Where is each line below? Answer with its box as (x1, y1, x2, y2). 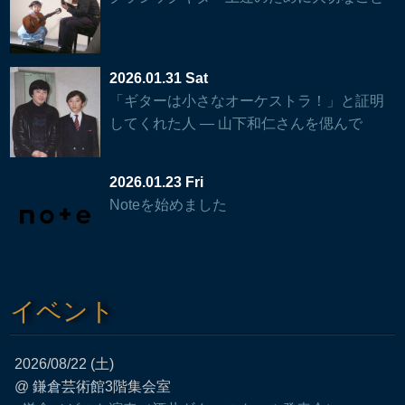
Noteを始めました (109, 196, 228, 212)
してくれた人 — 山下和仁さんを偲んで (109, 115, 363, 131)
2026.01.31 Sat (109, 70, 209, 86)
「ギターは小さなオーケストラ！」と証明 (109, 92, 385, 108)
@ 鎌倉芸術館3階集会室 (14, 378, 172, 394)
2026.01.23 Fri (109, 174, 204, 190)
